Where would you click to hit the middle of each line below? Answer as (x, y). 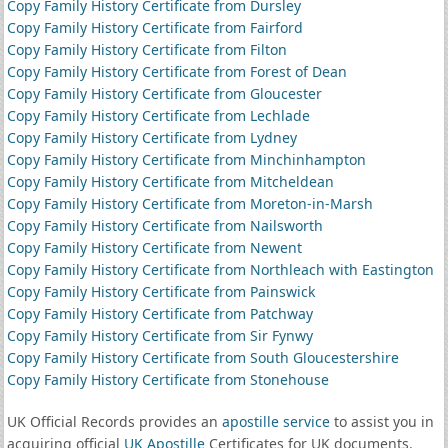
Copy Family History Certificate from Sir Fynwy (159, 335)
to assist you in (381, 421)
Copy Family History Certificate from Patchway (159, 313)
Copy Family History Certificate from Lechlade (158, 115)
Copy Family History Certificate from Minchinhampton (186, 159)
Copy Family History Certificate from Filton (146, 49)
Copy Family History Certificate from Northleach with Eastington (220, 269)
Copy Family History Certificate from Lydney (151, 137)
